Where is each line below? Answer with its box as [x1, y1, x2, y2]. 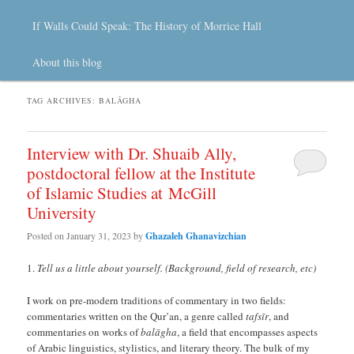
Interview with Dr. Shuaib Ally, [27, 142, 237, 165]
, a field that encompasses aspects [177, 324, 318, 339]
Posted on [27, 228, 67, 242]
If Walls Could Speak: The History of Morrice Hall [32, 17, 262, 33]
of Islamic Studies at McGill [27, 182, 217, 205]
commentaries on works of [27, 324, 141, 339]
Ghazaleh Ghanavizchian [145, 228, 247, 243]
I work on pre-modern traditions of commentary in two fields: [27, 292, 287, 307]
